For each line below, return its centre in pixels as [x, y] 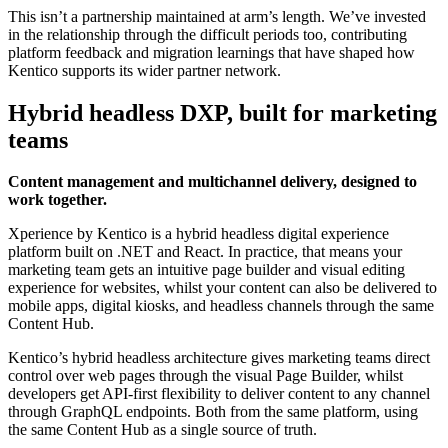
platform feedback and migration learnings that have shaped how [211, 52]
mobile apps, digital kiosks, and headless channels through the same [221, 306]
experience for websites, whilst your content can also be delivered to [222, 288]
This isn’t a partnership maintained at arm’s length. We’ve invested [217, 16]
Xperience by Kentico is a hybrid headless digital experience [198, 234]
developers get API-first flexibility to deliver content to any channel [219, 394]
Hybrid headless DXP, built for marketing [222, 112]
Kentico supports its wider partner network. [144, 70]
